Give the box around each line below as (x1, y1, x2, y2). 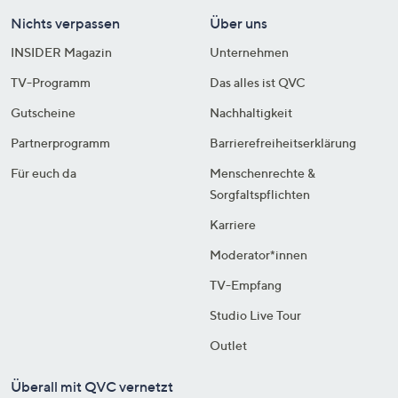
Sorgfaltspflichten (210, 186, 310, 202)
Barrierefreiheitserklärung (210, 134, 356, 150)
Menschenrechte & (210, 164, 315, 180)
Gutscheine (11, 104, 76, 120)
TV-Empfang (210, 276, 282, 292)
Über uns (210, 13, 267, 32)
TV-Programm (11, 74, 91, 90)
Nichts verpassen (11, 13, 120, 32)
